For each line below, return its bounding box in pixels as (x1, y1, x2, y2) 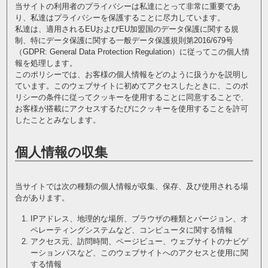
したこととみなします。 (14, 115, 100, 124)
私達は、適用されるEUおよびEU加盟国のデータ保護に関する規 (14, 25, 239, 33)
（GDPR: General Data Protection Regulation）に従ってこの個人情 (14, 47, 249, 56)
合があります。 (14, 193, 69, 202)
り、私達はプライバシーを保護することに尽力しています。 (14, 13, 225, 22)
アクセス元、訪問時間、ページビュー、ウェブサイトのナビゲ (30, 237, 248, 246)
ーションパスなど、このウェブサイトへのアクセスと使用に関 (30, 248, 248, 257)
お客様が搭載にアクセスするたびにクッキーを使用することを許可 (14, 104, 248, 113)
